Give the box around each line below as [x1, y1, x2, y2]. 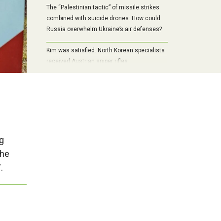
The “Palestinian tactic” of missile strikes [46, 4, 159, 11]
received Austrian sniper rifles [46, 58, 128, 65]
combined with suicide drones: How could [46, 15, 160, 22]
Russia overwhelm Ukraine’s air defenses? [46, 26, 162, 33]
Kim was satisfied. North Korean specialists [46, 47, 165, 54]
